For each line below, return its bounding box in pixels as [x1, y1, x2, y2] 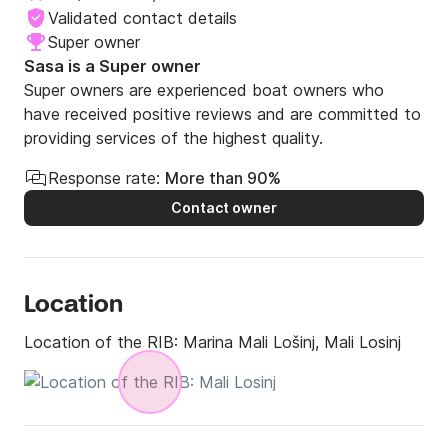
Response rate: [48, 168, 160, 189]
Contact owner [171, 199, 277, 217]
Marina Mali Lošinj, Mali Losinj [183, 332, 401, 353]
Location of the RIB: [24, 332, 183, 353]
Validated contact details [48, 8, 237, 29]
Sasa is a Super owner [24, 56, 201, 77]
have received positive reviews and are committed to [24, 104, 421, 125]
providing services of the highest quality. [24, 128, 323, 149]
